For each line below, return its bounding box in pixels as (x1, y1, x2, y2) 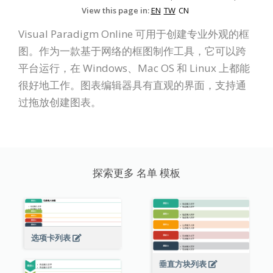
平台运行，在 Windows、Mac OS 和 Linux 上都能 (18, 61, 250, 76)
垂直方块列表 (158, 258, 208, 270)
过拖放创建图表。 (18, 95, 101, 110)
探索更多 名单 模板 (93, 166, 180, 180)
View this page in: (81, 5, 151, 16)
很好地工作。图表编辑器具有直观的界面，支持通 (18, 78, 246, 93)
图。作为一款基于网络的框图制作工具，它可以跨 (18, 44, 246, 58)
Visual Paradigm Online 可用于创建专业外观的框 (18, 27, 249, 41)
